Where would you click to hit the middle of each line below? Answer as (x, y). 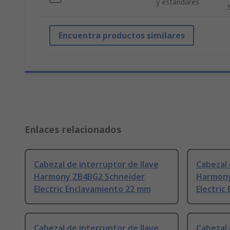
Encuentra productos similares (122, 36)
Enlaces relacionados (73, 130)
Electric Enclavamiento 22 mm (92, 189)
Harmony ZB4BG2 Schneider (89, 177)
